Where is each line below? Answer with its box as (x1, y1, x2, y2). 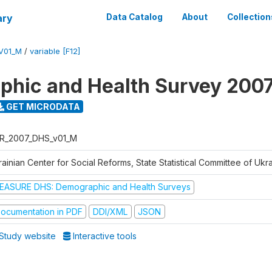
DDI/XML (92, 206, 127, 217)
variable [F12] (30, 47, 80, 56)
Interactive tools (70, 231, 137, 241)
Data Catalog (106, 12, 163, 22)
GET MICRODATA (4, 101, 80, 112)
